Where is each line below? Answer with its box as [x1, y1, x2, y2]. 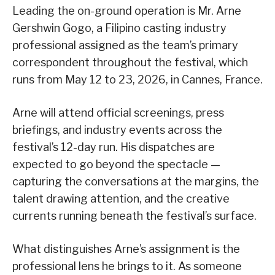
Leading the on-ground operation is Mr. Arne [12, 4, 241, 18]
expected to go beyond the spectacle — [12, 158, 220, 171]
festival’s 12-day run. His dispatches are [12, 141, 215, 154]
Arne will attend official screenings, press [12, 106, 224, 120]
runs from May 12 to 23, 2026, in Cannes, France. [12, 73, 263, 87]
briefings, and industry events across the [12, 123, 222, 137]
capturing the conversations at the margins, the [12, 175, 259, 188]
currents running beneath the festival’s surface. [12, 209, 257, 223]
